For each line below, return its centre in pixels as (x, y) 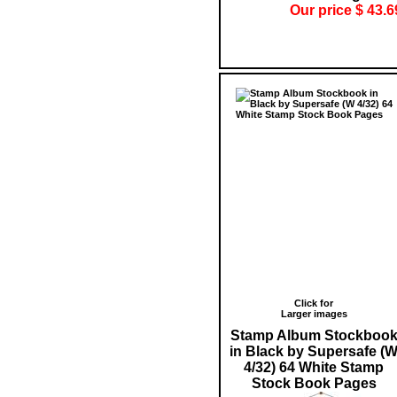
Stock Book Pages (314, 383)
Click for (314, 303)
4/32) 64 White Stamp (314, 367)
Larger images (314, 313)
